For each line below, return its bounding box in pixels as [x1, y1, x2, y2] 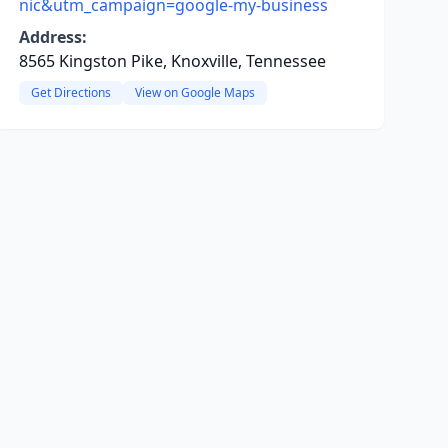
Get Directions [30, 84, 111, 101]
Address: [18, 26, 87, 48]
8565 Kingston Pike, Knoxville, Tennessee [18, 50, 326, 72]
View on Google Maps [134, 84, 255, 101]
